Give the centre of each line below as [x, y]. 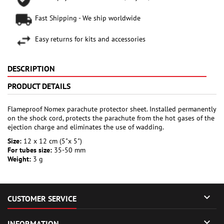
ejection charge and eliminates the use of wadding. [86, 127]
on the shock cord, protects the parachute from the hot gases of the [111, 118]
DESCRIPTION [31, 69]
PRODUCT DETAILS [39, 86]
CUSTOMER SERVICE [42, 199]
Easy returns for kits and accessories [90, 39]
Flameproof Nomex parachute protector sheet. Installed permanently [112, 109]
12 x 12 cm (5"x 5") [52, 141]
